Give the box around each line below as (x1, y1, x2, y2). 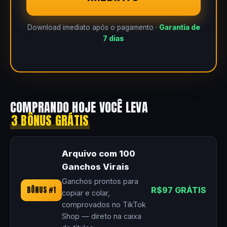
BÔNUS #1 (27, 184, 56, 196)
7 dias (103, 34, 124, 43)
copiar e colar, (62, 188, 110, 198)
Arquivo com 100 (62, 148, 135, 159)
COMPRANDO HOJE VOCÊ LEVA (10, 98, 148, 117)
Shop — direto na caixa (62, 212, 141, 221)
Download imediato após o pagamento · (27, 23, 159, 32)
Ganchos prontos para (62, 177, 138, 186)
